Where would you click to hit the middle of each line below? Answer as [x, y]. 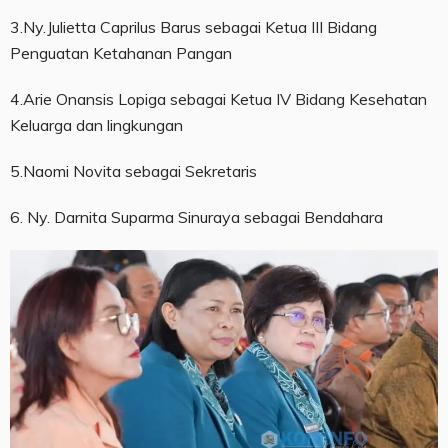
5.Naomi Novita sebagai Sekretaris [133, 170]
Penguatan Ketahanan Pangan [121, 52]
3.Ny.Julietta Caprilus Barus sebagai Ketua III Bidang [193, 26]
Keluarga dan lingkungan [96, 124]
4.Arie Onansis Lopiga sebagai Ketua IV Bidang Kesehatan [218, 98]
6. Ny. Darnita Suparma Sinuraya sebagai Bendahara [196, 216]
